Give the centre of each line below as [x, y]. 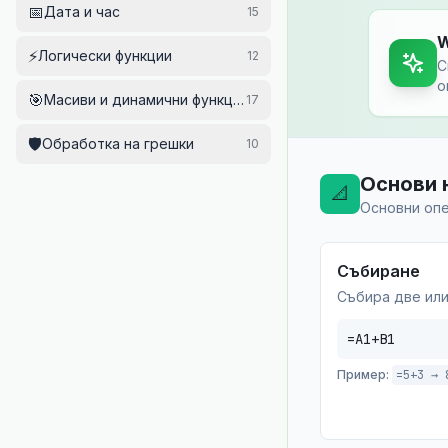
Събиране [378, 271]
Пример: [363, 374]
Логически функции [105, 55]
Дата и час [82, 11]
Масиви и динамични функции [146, 99]
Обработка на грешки [118, 143]
